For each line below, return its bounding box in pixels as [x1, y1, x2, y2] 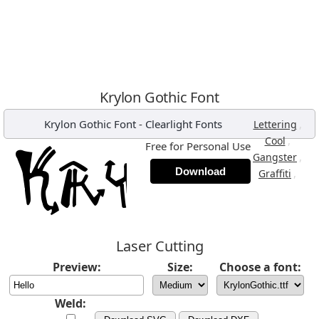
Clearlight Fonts [145, 117, 222, 131]
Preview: [52, 259, 101, 275]
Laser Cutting [115, 236, 204, 256]
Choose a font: [219, 259, 301, 275]
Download [175, 165, 226, 177]
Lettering [253, 117, 297, 131]
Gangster [253, 150, 297, 164]
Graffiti [258, 167, 291, 180]
